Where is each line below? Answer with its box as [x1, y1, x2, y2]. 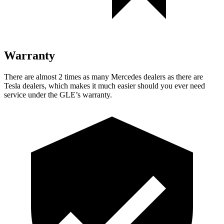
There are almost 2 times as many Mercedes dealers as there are [4, 72, 203, 81]
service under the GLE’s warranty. [4, 90, 112, 99]
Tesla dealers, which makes [4, 81, 90, 90]
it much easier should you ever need [90, 81, 205, 90]
